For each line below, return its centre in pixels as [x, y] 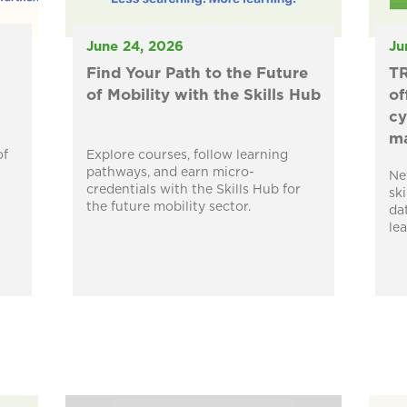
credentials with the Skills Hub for [193, 190]
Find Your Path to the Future [197, 74]
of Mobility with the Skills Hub [203, 95]
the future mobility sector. [168, 208]
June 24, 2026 [134, 47]
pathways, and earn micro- [170, 173]
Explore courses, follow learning [187, 156]
